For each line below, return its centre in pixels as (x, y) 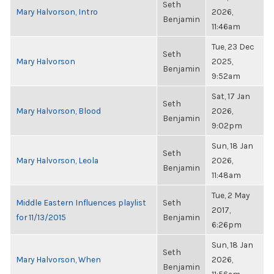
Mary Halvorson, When (58, 259)
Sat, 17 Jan (231, 96)
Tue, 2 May (231, 195)
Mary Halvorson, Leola (57, 160)
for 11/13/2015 (41, 217)
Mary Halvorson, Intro (57, 12)
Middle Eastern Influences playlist (81, 202)
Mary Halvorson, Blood (58, 111)
